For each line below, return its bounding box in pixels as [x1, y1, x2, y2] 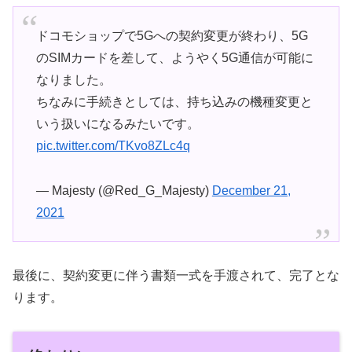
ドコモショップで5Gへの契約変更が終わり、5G [35, 28, 308, 42]
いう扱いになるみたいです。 [35, 116, 200, 130]
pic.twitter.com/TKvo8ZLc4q [35, 138, 190, 152]
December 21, [211, 183, 291, 197]
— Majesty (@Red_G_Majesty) [35, 183, 212, 197]
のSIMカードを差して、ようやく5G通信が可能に [35, 50, 313, 64]
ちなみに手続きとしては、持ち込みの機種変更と [35, 94, 313, 108]
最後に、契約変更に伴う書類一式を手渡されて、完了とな [13, 268, 339, 282]
